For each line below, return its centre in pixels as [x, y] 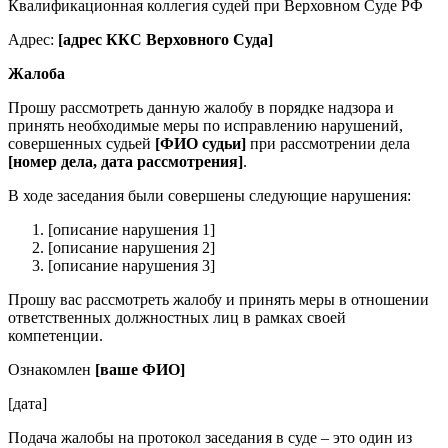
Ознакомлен [51, 369]
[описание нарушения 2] [131, 247]
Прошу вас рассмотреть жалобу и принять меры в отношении [218, 299]
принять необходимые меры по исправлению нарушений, [205, 125]
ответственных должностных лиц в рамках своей [177, 317]
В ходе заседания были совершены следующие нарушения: [209, 195]
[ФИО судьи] [200, 143]
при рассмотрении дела [328, 143]
